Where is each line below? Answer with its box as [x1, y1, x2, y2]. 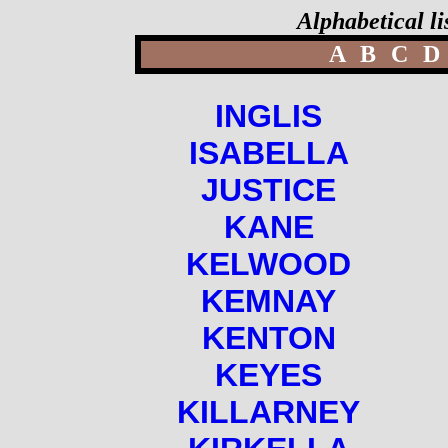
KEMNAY [201, 283, 336, 319]
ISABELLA [188, 135, 349, 171]
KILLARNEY [177, 394, 360, 430]
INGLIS [215, 98, 322, 134]
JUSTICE [201, 172, 336, 208]
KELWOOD [186, 246, 351, 282]
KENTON [201, 320, 336, 356]
